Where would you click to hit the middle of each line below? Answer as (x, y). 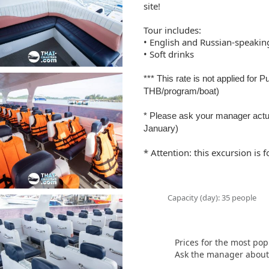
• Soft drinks (169, 54)
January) (161, 128)
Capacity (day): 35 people (212, 197)
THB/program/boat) (181, 91)
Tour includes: (172, 30)
